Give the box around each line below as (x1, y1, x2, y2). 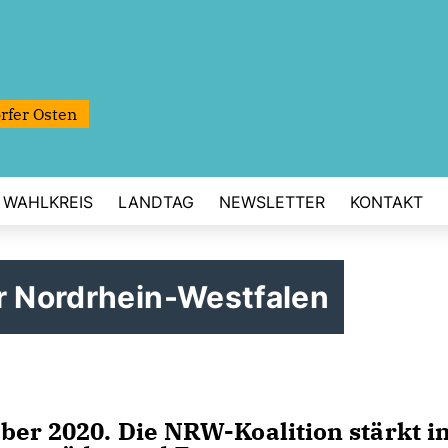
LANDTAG (118, 192, 194, 212)
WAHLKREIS (3, 192, 93, 212)
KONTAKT (350, 192, 423, 212)
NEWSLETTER (219, 192, 325, 212)
